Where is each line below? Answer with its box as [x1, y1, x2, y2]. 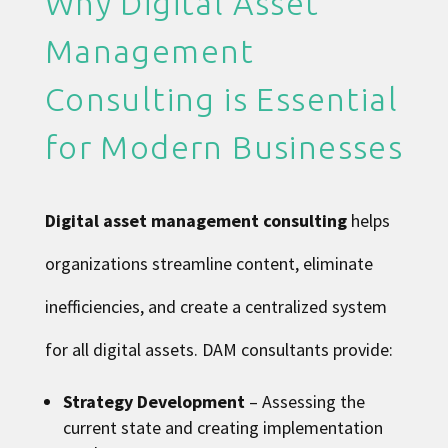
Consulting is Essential [44, 81, 398, 117]
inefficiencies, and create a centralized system [44, 295, 387, 318]
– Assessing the [244, 390, 365, 413]
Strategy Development [62, 390, 245, 413]
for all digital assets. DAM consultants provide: [44, 338, 393, 361]
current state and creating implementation [62, 416, 383, 439]
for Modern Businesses [44, 129, 404, 165]
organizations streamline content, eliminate [44, 252, 373, 275]
